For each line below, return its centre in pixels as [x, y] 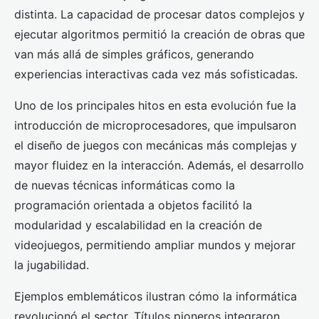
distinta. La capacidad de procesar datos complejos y [159, 15]
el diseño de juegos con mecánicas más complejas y [156, 146]
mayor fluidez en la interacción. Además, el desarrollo [159, 166]
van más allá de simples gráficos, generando [134, 54]
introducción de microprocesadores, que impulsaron [155, 126]
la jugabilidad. [52, 265]
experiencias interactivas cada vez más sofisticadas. [156, 74]
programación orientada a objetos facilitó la [133, 205]
